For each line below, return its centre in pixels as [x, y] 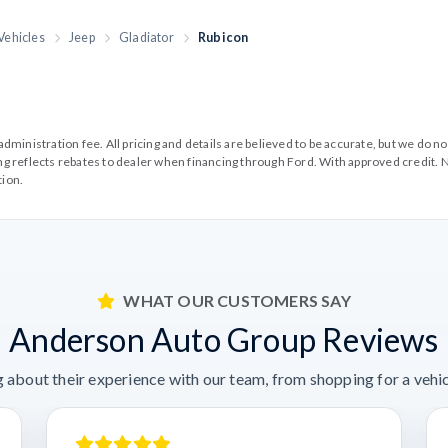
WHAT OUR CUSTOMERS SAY [237, 300]
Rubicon [223, 37]
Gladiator [146, 37]
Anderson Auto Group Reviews [224, 339]
